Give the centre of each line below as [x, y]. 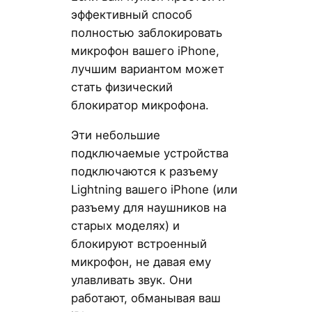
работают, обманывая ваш [146, 298]
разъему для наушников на [148, 207]
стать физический [122, 87]
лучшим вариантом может [147, 69]
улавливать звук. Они [131, 280]
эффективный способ [131, 14]
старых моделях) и [125, 225]
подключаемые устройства [149, 153]
